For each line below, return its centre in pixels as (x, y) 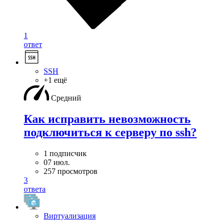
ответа (35, 189)
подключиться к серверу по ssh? (110, 133)
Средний (66, 98)
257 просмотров (71, 171)
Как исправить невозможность (107, 119)
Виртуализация (70, 216)
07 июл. (57, 163)
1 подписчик (65, 154)
